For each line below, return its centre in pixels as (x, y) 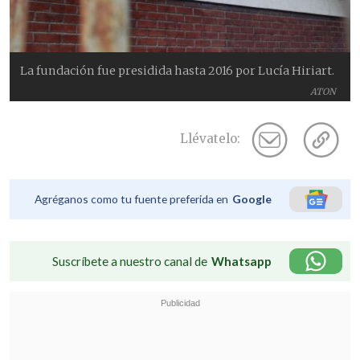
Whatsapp (241, 261)
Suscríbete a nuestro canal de (130, 261)
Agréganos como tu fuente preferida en (131, 198)
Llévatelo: (210, 139)
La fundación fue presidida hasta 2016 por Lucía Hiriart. (178, 70)
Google (252, 198)
